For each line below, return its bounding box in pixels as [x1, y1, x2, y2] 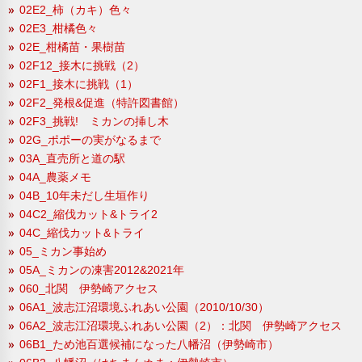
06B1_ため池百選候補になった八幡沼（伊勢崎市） [19, 337, 279, 351]
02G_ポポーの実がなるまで [19, 133, 161, 146]
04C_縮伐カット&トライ [19, 225, 145, 239]
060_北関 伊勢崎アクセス [19, 281, 158, 295]
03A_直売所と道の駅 [19, 151, 125, 165]
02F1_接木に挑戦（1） [19, 77, 138, 90]
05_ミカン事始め [19, 244, 107, 258]
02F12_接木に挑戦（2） [19, 58, 145, 72]
